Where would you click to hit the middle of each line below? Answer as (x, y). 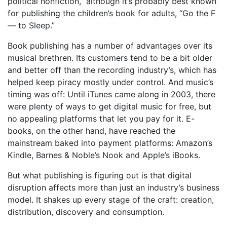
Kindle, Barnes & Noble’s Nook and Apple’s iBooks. (104, 155)
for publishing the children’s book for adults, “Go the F (111, 13)
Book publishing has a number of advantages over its (110, 46)
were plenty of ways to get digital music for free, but (109, 106)
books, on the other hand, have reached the (91, 131)
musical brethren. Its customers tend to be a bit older (110, 58)
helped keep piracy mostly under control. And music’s (110, 82)
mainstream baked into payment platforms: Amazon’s (110, 143)
